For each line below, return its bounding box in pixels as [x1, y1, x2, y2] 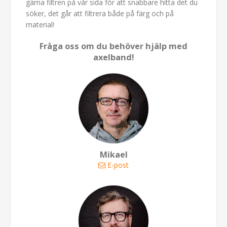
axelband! [93, 52, 134, 63]
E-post [107, 160, 129, 170]
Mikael [99, 149, 128, 161]
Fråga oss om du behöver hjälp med [40, 41, 187, 52]
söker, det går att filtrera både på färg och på [26, 9, 174, 19]
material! [26, 20, 54, 30]
